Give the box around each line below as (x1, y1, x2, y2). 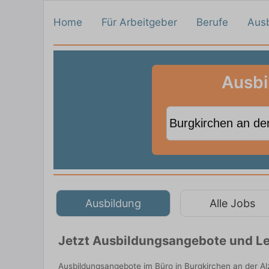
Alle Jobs (210, 196, 255, 210)
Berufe (196, 16, 228, 28)
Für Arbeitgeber (101, 16, 177, 28)
